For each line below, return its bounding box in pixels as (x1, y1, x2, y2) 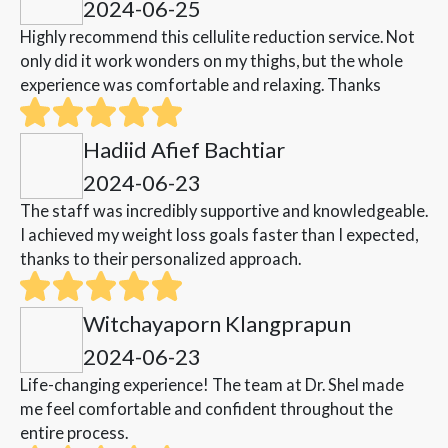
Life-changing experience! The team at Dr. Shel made (20, 375, 404, 395)
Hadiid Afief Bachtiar (83, 136, 285, 164)
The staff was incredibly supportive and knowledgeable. (20, 201, 428, 221)
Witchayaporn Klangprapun (83, 310, 351, 338)
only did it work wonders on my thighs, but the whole (20, 51, 403, 71)
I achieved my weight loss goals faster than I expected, (20, 225, 418, 245)
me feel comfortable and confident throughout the (20, 399, 393, 419)
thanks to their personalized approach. (20, 249, 301, 269)
